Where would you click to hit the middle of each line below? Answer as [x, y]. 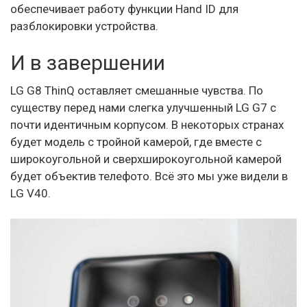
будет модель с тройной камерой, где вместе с [136, 142]
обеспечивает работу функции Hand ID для [124, 9]
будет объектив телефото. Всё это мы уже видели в [149, 176]
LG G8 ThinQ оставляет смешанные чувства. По [137, 90]
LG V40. [30, 193]
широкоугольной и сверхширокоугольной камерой [146, 159]
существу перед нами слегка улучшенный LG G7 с [143, 107]
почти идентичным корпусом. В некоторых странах [147, 124]
